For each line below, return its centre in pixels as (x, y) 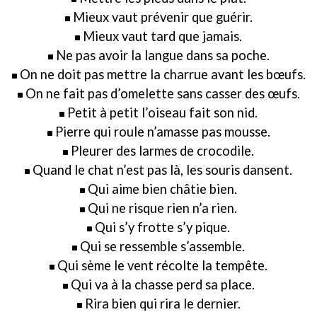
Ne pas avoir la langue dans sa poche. (162, 55)
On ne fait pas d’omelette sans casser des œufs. (162, 93)
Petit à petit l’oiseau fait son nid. (162, 113)
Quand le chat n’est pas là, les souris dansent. (162, 170)
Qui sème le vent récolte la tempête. (162, 265)
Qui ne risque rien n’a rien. (162, 208)
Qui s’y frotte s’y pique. (162, 227)
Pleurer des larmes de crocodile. (162, 151)
